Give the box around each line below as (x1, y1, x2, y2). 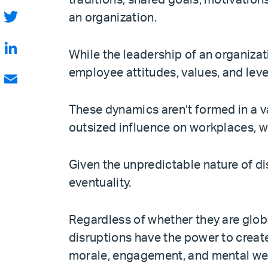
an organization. (68, 12, 157, 24)
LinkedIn (1, 60, 38, 68)
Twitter (1, 29, 31, 37)
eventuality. (68, 177, 132, 189)
